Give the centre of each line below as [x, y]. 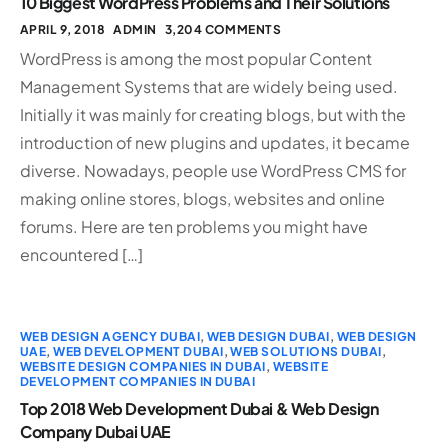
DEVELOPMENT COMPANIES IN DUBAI [138, 381]
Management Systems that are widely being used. [209, 86]
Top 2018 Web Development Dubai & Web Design [199, 408]
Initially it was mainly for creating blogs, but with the [213, 114]
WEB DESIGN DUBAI [268, 336]
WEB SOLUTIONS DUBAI [306, 351]
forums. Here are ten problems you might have [194, 226]
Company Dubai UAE [95, 431]
